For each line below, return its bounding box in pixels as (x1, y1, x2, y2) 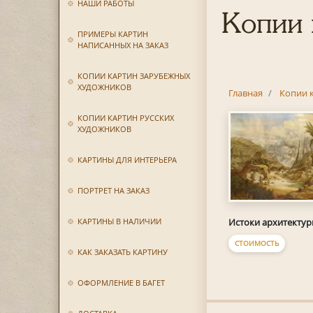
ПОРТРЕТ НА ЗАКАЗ (77, 185, 150, 196)
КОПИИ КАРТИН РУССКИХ (77, 112, 174, 123)
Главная (228, 87, 263, 99)
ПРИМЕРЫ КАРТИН (77, 29, 148, 39)
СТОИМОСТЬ (234, 238, 279, 248)
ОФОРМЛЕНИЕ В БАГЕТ (77, 277, 165, 288)
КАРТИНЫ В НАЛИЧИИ (77, 216, 161, 226)
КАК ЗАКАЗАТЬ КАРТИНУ (77, 247, 168, 257)
